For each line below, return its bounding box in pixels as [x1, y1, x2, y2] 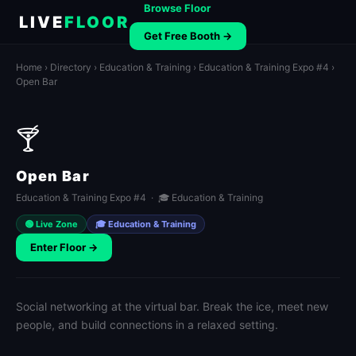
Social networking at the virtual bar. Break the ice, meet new [16, 300, 328, 313]
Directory [50, 61, 91, 73]
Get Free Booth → [144, 29, 232, 42]
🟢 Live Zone [25, 219, 78, 230]
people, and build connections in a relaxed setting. [16, 318, 278, 331]
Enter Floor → [30, 241, 98, 253]
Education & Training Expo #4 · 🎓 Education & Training [16, 192, 263, 203]
